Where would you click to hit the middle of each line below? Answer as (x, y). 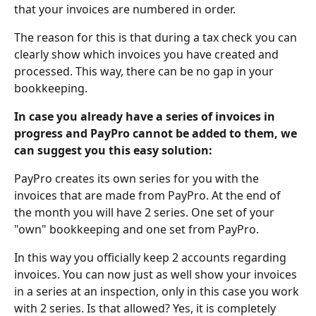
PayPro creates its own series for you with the (138, 178)
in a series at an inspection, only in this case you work (158, 291)
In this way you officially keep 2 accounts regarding (152, 257)
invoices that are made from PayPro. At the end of (149, 195)
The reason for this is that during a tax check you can (157, 37)
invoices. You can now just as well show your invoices (157, 274)
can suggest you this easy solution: (113, 150)
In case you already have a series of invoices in (146, 116)
